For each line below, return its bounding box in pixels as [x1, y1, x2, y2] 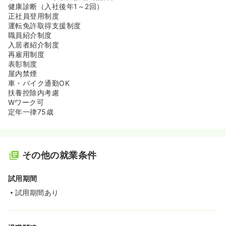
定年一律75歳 [8, 107, 54, 116]
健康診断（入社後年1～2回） [8, 2, 104, 11]
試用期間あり [15, 188, 59, 197]
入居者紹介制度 [8, 40, 60, 49]
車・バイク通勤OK [8, 79, 70, 87]
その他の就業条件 [22, 150, 97, 160]
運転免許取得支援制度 [8, 21, 81, 30]
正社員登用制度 [8, 12, 60, 20]
